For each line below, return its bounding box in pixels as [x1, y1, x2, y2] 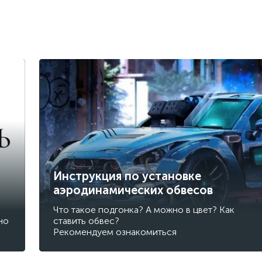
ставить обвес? [53, 215, 119, 226]
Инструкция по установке [53, 168, 201, 183]
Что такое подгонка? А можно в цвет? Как [53, 204, 235, 215]
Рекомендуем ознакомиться [53, 226, 177, 237]
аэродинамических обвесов [53, 182, 213, 197]
